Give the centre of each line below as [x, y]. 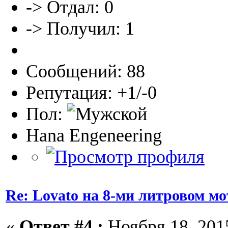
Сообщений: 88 [85, 72]
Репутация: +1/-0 [91, 93]
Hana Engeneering [94, 136]
